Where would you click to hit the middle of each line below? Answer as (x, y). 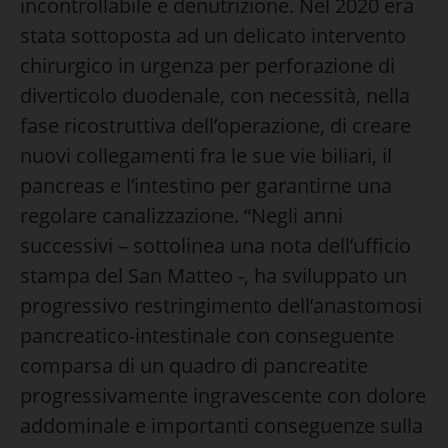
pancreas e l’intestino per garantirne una (206, 185)
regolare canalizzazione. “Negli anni (181, 215)
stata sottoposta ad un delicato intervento (213, 35)
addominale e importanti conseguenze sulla (221, 425)
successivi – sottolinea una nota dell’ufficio (215, 245)
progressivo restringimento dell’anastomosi (221, 305)
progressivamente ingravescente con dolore (223, 395)
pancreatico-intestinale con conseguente (207, 335)
